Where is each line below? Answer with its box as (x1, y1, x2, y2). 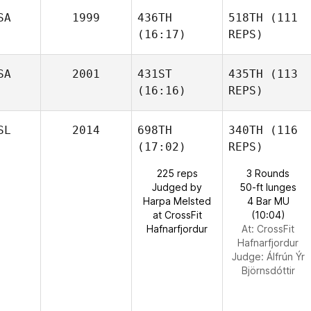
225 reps (156, 167, 198, 179)
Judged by (152, 181, 202, 193)
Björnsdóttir (241, 264, 295, 276)
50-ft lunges (239, 181, 296, 193)
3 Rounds (246, 167, 289, 179)
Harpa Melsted (143, 195, 211, 207)
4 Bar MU (246, 195, 289, 207)
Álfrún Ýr (266, 251, 305, 262)
